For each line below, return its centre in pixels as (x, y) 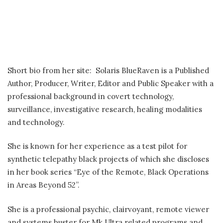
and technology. (36, 122)
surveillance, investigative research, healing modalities (105, 109)
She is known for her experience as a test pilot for (97, 146)
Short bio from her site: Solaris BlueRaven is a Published (108, 70)
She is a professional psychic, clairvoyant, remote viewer (108, 209)
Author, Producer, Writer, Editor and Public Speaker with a (111, 83)
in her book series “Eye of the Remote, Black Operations (108, 172)
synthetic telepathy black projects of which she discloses (108, 159)
